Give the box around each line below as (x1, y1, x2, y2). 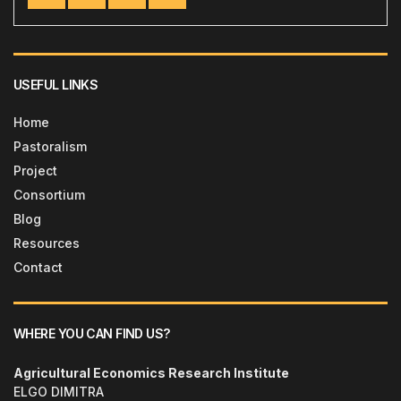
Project (13, 163, 57, 179)
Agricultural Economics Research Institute (13, 365, 289, 381)
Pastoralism (13, 139, 87, 155)
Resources (13, 235, 80, 252)
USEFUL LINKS (13, 77, 98, 93)
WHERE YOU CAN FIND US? (13, 326, 170, 342)
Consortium (13, 187, 85, 203)
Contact (13, 260, 63, 276)
